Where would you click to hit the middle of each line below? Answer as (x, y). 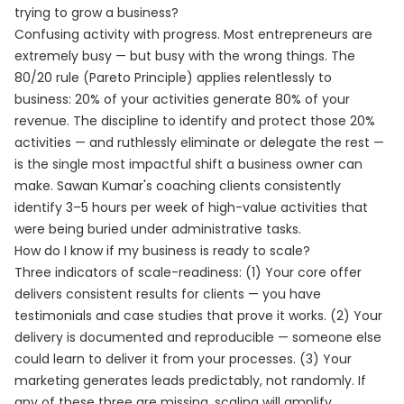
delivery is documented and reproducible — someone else (198, 337)
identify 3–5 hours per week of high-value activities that (191, 207)
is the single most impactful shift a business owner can (188, 164)
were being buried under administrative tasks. (158, 229)
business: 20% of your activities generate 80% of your (182, 99)
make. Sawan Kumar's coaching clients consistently (178, 186)
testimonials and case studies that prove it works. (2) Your (198, 316)
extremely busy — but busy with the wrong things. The (185, 56)
